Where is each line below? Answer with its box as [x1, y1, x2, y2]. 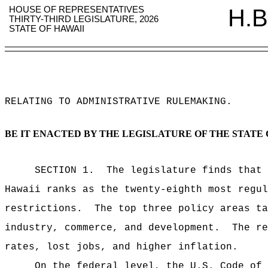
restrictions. [5, 203, 83, 214]
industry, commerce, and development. [5, 223, 226, 233]
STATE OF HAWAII [9, 24, 85, 33]
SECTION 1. [35, 165, 95, 176]
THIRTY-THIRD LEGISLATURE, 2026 [9, 14, 159, 24]
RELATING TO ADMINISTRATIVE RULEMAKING [5, 96, 226, 107]
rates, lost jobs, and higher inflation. [5, 242, 238, 252]
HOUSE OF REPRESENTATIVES [9, 5, 145, 14]
